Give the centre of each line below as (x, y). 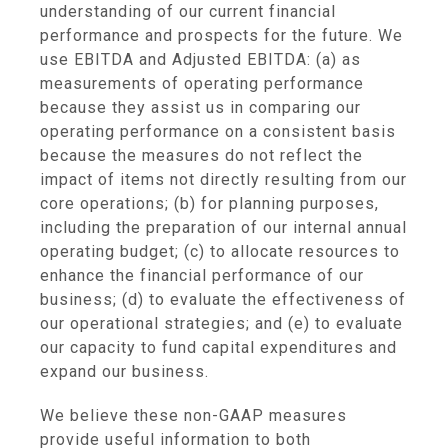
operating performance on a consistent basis (218, 131)
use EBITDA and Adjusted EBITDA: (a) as (200, 59)
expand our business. (124, 371)
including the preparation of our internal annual (223, 227)
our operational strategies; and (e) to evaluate (221, 323)
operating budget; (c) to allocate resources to (220, 251)
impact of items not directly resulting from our (223, 179)
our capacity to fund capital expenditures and (218, 347)
